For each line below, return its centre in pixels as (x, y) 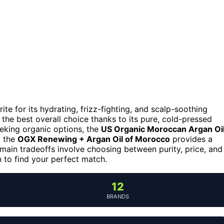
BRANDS (117, 196)
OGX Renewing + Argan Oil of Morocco (94, 139)
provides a (191, 139)
